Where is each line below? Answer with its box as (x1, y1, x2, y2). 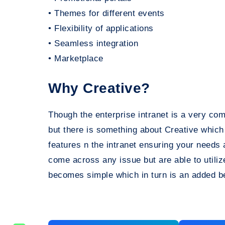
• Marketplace (48, 54, 103, 64)
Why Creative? (48, 80, 150, 96)
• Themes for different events (48, 9, 165, 19)
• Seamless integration (48, 39, 138, 49)
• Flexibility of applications (48, 24, 154, 34)
